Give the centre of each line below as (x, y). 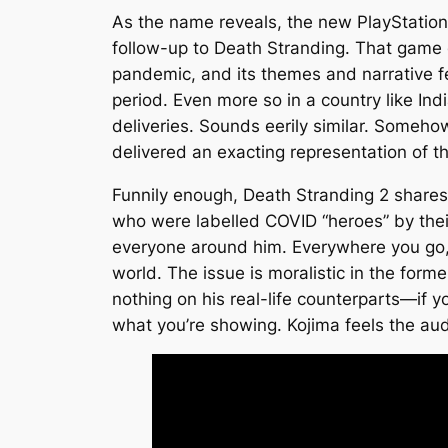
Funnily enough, (177, 194)
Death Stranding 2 (316, 194)
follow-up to (163, 47)
